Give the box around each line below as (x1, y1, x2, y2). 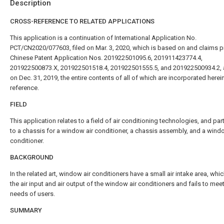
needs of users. (10, 190, 55, 197)
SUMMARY (10, 206, 42, 214)
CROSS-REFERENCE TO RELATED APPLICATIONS (10, 17, 154, 25)
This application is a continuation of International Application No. (10, 34, 196, 41)
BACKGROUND (10, 153, 53, 161)
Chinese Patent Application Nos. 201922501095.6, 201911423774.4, (10, 54, 202, 61)
